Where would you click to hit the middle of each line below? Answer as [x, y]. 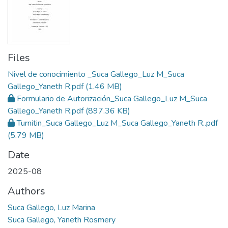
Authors [26, 191]
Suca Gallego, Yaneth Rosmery [62, 220]
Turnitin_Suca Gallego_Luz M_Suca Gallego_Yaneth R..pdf [117, 123]
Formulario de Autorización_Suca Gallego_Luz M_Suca [112, 99]
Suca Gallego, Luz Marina [51, 208]
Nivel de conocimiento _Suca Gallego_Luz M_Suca [96, 75]
